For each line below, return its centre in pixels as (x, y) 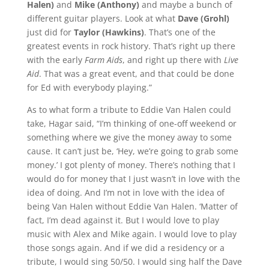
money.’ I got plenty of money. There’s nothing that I (131, 165)
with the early (56, 59)
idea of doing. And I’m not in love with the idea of (125, 192)
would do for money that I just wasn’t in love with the (133, 178)
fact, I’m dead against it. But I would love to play (123, 220)
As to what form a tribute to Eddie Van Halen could (129, 109)
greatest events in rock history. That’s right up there (131, 46)
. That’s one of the (180, 32)
